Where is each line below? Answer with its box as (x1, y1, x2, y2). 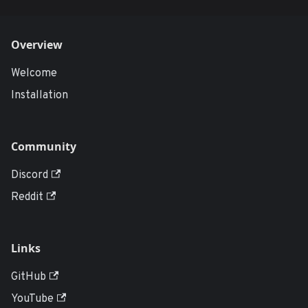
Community (11, 139, 76, 154)
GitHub (11, 270, 46, 284)
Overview (11, 37, 63, 52)
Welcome (11, 67, 57, 80)
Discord (11, 168, 48, 182)
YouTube (11, 292, 54, 306)
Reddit (11, 190, 43, 204)
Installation (11, 89, 68, 102)
